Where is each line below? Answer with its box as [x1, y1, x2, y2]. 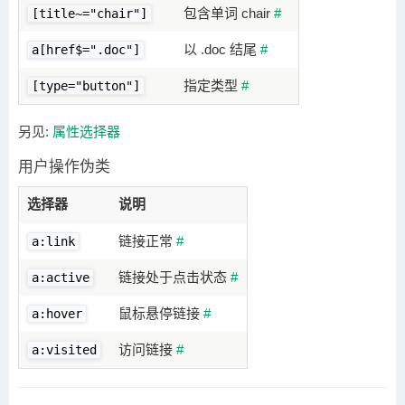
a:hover [32, 306, 83, 321]
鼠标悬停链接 [118, 305, 204, 321]
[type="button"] [32, 78, 141, 93]
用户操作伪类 [18, 157, 110, 175]
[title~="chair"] [32, 5, 148, 21]
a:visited [32, 342, 98, 357]
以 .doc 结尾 [184, 41, 261, 57]
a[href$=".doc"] [32, 42, 141, 57]
